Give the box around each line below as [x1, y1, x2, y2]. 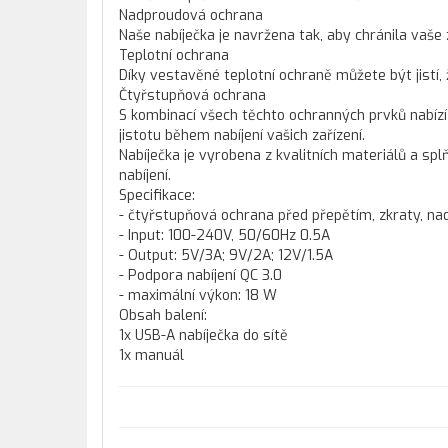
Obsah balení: [119, 306, 207, 325]
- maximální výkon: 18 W [119, 286, 277, 305]
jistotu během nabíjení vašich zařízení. [119, 126, 365, 145]
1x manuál [119, 346, 184, 365]
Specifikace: [119, 186, 195, 205]
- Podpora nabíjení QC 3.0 [119, 266, 282, 285]
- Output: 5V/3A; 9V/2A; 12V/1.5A [119, 246, 333, 265]
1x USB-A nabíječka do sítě [119, 326, 288, 345]
